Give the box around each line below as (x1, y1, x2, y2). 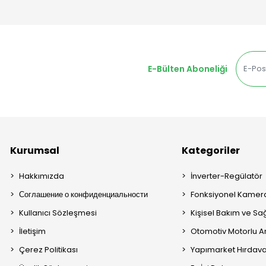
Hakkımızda (19, 170, 65, 182)
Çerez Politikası (19, 244, 78, 256)
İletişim (19, 226, 46, 237)
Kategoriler (182, 144, 240, 158)
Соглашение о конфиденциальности (19, 189, 148, 201)
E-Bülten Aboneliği (147, 62, 227, 75)
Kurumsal (10, 144, 60, 158)
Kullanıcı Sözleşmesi (19, 207, 97, 219)
